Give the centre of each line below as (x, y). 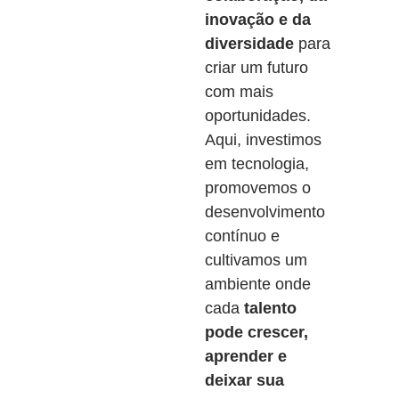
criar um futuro (256, 68)
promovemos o (257, 188)
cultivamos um (256, 260)
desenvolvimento (265, 212)
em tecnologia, (256, 164)
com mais (239, 92)
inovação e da (257, 20)
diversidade (249, 44)
